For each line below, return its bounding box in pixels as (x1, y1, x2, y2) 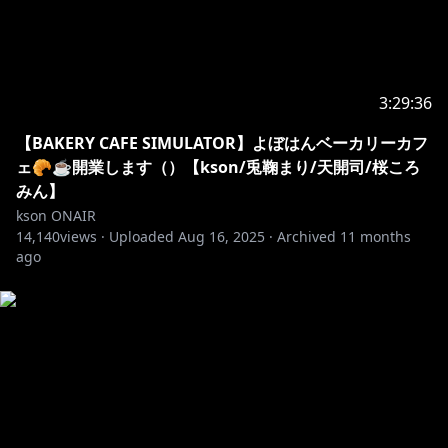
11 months (340, 227, 411, 246)
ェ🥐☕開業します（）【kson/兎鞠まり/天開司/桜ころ (16, 156, 420, 178)
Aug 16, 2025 (178, 227, 265, 246)
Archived (277, 227, 336, 246)
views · (60, 227, 105, 246)
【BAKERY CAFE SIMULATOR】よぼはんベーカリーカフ (16, 132, 428, 154)
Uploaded (109, 227, 174, 246)
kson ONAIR (16, 206, 96, 225)
